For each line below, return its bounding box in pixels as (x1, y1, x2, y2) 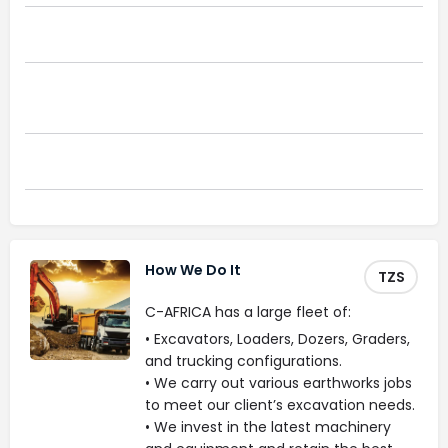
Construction (25, 94, 141, 115)
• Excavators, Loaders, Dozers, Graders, (145, 329, 410, 349)
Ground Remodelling (25, 150, 204, 171)
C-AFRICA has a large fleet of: (145, 302, 351, 322)
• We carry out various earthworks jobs (145, 373, 412, 393)
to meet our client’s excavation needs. (145, 395, 415, 415)
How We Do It (145, 260, 241, 280)
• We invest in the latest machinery (145, 417, 391, 437)
